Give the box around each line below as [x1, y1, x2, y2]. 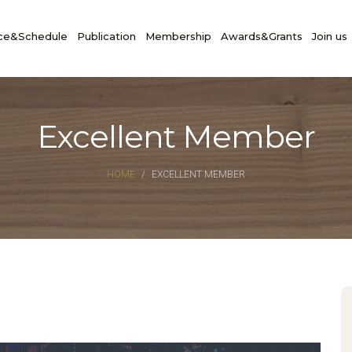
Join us [312, 30, 347, 42]
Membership [145, 30, 211, 42]
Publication [77, 30, 136, 42]
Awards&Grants [221, 30, 302, 42]
